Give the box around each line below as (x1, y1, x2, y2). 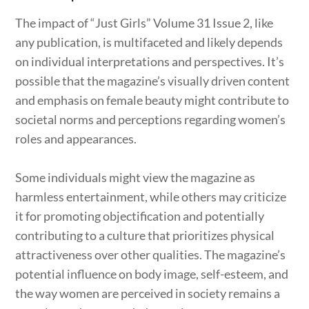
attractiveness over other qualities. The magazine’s (15, 246, 286, 262)
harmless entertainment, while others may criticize (15, 188, 287, 204)
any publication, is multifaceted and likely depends (15, 34, 283, 50)
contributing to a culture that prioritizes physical (15, 227, 275, 243)
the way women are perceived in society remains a (15, 285, 281, 301)
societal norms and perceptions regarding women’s (15, 111, 286, 127)
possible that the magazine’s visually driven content (15, 72, 290, 88)
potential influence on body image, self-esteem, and (15, 266, 289, 281)
